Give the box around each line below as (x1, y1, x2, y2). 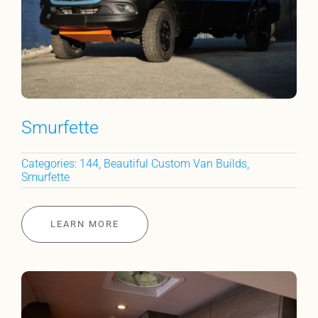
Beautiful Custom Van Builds (103, 157, 247, 171)
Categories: (21, 157, 79, 171)
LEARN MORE (50, 219, 119, 230)
